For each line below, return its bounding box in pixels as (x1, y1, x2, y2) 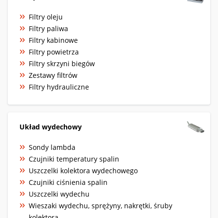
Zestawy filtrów (29, 70, 77, 80)
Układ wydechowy (19, 122, 82, 131)
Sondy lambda (29, 142, 75, 152)
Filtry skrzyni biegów (29, 58, 95, 68)
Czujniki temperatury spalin (29, 154, 119, 163)
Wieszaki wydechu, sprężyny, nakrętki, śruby (29, 200, 172, 210)
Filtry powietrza (29, 47, 79, 56)
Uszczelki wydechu (29, 189, 90, 199)
